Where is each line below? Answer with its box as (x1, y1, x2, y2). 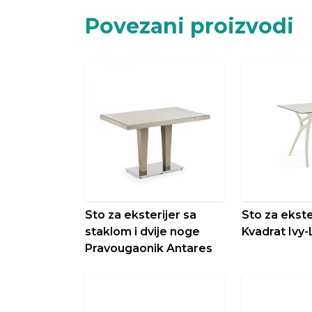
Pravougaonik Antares (85, 241, 212, 255)
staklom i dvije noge (85, 224, 200, 238)
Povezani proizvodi (85, 13, 294, 39)
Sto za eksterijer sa (85, 208, 196, 221)
